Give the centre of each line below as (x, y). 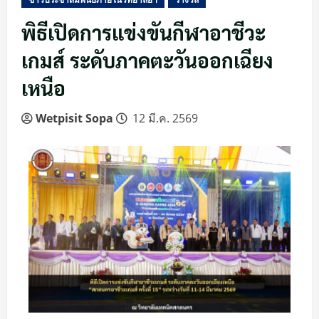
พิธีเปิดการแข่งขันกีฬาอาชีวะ (143, 32)
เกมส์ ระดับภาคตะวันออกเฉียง (147, 60)
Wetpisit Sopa (74, 119)
